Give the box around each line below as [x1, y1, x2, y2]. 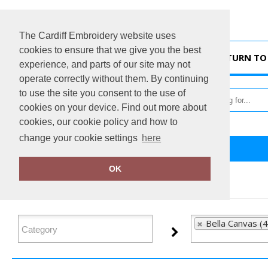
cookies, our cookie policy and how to [19, 117, 178, 127]
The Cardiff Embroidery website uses [19, 31, 176, 41]
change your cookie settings [19, 133, 140, 144]
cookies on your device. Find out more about [19, 102, 206, 112]
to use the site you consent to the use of [19, 88, 185, 98]
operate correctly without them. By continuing [19, 74, 209, 84]
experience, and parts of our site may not [19, 59, 190, 69]
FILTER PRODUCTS [12, 178, 106, 191]
